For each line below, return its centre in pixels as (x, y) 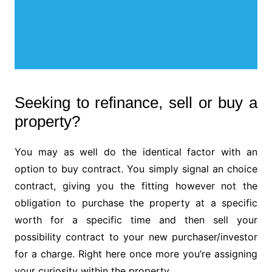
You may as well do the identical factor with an (136, 152)
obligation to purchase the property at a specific (136, 203)
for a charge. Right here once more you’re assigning (136, 254)
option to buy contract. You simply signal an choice (136, 169)
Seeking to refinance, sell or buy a (136, 103)
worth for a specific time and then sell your (136, 220)
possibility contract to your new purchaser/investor (136, 237)
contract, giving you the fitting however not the (136, 186)
